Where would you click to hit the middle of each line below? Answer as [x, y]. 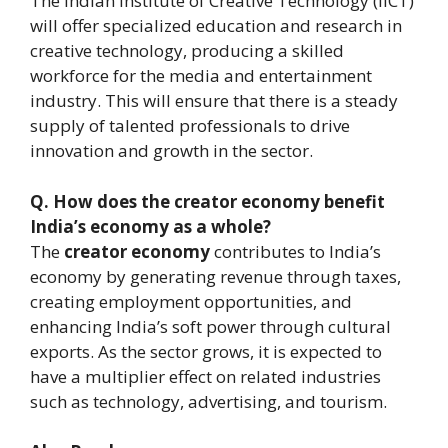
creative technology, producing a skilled [187, 51]
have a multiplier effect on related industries [205, 376]
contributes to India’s [295, 251]
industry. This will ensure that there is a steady [214, 101]
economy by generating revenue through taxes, [215, 276]
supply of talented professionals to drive [190, 126]
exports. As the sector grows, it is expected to [206, 351]
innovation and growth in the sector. [171, 151]
